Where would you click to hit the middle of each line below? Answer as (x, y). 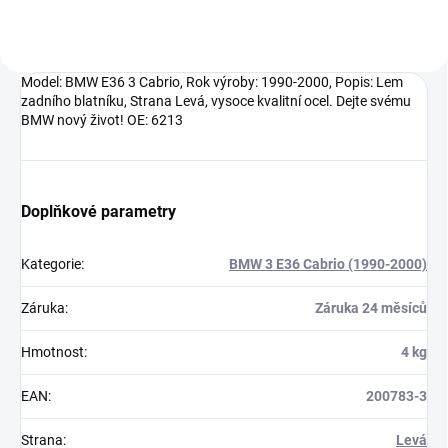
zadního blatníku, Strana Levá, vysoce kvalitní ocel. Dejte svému (216, 100)
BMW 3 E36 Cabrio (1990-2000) (328, 263)
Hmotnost (52, 351)
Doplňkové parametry (98, 211)
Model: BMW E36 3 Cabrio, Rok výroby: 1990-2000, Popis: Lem (212, 81)
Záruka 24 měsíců (371, 307)
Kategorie (51, 263)
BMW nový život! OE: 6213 (102, 119)
